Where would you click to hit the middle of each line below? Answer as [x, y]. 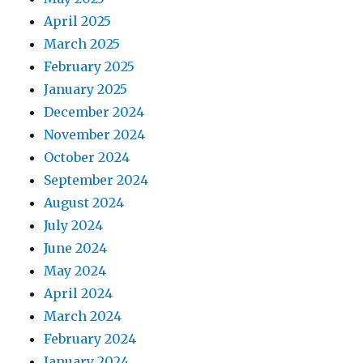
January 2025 [86, 90]
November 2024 [95, 135]
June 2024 [76, 248]
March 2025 [82, 44]
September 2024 [96, 180]
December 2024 [94, 112]
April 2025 [78, 21]
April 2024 [79, 294]
